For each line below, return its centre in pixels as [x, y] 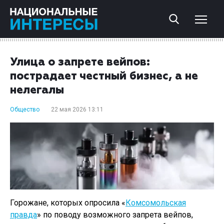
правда [23, 214]
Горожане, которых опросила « [68, 202]
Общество [25, 109]
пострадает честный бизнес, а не [104, 76]
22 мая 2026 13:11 [77, 109]
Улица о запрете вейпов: [80, 62]
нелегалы [37, 90]
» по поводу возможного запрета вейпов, [115, 214]
